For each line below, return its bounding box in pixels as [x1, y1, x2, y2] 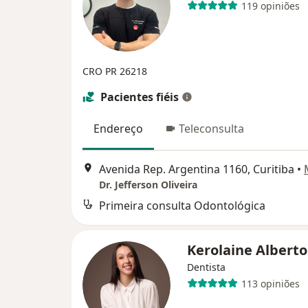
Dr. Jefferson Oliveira [99, 178, 197, 192]
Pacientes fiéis [100, 89, 179, 104]
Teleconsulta [179, 121, 244, 136]
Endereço [93, 121, 143, 136]
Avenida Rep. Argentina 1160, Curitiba [99, 162, 294, 177]
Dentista [187, 261, 225, 274]
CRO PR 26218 [82, 65, 147, 78]
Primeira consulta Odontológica [99, 198, 265, 214]
